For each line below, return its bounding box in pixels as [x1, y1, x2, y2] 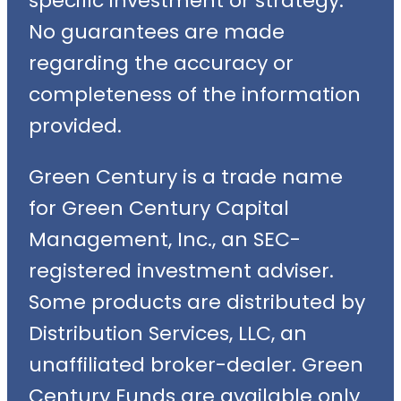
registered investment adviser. [29, 256, 334, 285]
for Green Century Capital [29, 193, 289, 222]
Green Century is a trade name [29, 162, 343, 191]
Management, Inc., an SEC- [29, 225, 301, 253]
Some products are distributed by [29, 287, 365, 316]
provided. [29, 111, 122, 140]
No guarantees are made [29, 17, 285, 46]
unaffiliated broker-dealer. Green [29, 350, 363, 379]
